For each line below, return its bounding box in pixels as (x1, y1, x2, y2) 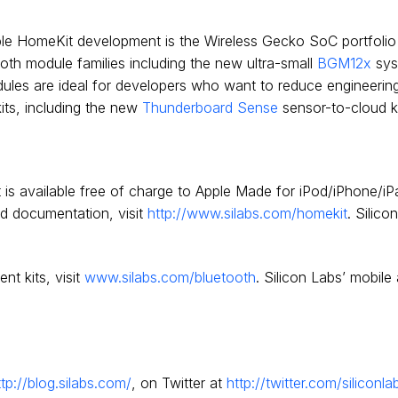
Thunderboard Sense (142, 98, 278, 116)
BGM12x (317, 53, 371, 72)
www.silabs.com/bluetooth (84, 267, 256, 286)
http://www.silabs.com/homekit (147, 203, 347, 222)
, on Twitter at (131, 373, 227, 392)
